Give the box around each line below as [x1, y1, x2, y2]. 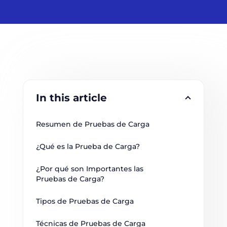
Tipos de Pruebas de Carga [35, 197, 134, 206]
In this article [35, 92, 107, 104]
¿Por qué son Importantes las [35, 164, 145, 173]
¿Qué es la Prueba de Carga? [35, 142, 140, 151]
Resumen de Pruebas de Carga [35, 120, 149, 129]
